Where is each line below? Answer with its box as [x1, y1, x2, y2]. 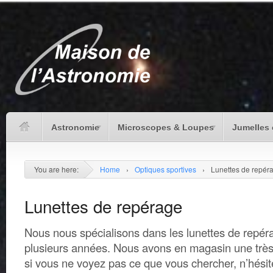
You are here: [34, 163, 79, 174]
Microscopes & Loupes [118, 122, 214, 132]
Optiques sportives [135, 163, 196, 174]
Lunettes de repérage [24, 193, 182, 218]
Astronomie [51, 122, 99, 132]
